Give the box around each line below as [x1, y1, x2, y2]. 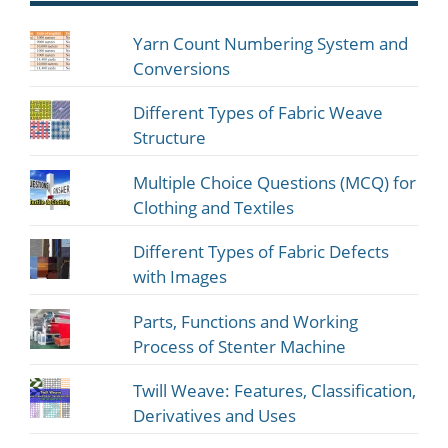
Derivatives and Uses [133, 404, 297, 428]
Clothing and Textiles [133, 195, 295, 219]
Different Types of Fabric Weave [133, 101, 384, 125]
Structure [133, 126, 207, 150]
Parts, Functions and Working [133, 309, 359, 333]
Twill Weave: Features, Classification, [133, 379, 417, 403]
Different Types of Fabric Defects [133, 240, 390, 264]
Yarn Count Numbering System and [133, 31, 409, 55]
